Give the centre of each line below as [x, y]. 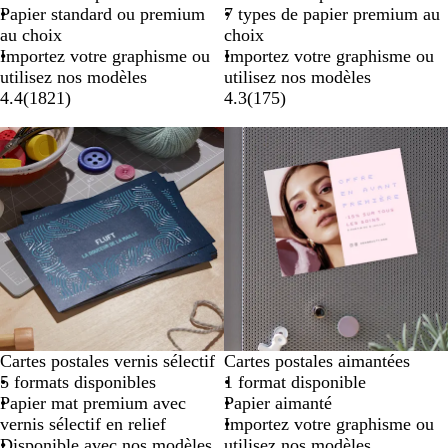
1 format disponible [295, 382]
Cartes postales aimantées [317, 361]
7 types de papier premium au [332, 14]
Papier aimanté [278, 403]
